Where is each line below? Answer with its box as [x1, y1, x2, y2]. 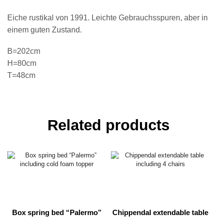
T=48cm [7, 71, 35, 79]
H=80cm [7, 59, 36, 67]
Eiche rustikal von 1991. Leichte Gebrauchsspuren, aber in [7, 14, 208, 22]
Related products [47, 117, 170, 134]
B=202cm [7, 46, 40, 55]
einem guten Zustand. [7, 26, 82, 34]
